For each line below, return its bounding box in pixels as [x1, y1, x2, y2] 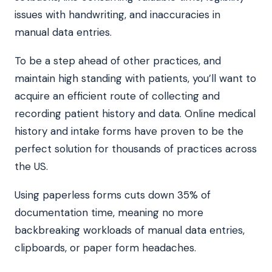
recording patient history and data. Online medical [15, 107, 256, 121]
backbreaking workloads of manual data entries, [15, 223, 245, 237]
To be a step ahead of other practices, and [15, 54, 221, 68]
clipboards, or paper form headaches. [15, 241, 196, 255]
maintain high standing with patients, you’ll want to [15, 72, 256, 86]
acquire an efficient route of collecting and [15, 89, 220, 103]
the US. [15, 160, 48, 174]
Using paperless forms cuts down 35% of [15, 188, 211, 202]
